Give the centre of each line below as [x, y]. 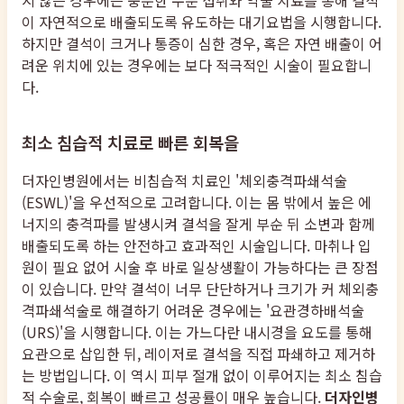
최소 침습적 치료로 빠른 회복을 [130, 142]
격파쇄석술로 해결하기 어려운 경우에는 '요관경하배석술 [193, 311]
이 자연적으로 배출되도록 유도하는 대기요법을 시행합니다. [202, 22]
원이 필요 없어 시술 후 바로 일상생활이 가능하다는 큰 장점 [200, 267]
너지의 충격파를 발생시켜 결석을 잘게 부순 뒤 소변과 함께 [198, 224]
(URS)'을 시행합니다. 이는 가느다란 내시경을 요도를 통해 [197, 332]
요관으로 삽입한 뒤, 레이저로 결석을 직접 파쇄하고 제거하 [198, 354]
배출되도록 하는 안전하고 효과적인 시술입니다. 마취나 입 [197, 246]
